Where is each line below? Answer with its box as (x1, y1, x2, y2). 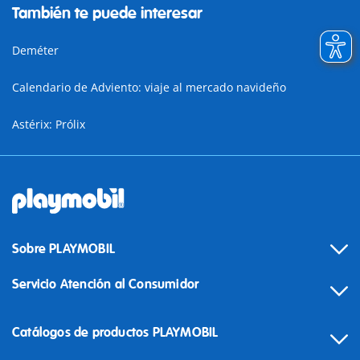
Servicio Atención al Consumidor (12, 276, 199, 293)
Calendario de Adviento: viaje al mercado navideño (12, 80, 286, 96)
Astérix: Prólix (12, 117, 85, 133)
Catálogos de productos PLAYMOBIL (12, 325, 219, 342)
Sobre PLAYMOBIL (12, 241, 115, 258)
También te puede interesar (12, 3, 202, 24)
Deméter (12, 43, 59, 59)
